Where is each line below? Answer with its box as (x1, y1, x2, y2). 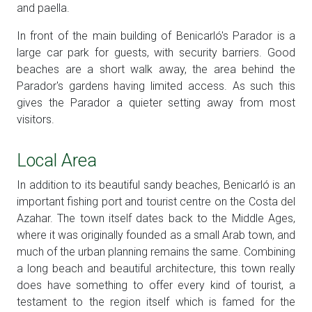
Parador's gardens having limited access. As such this (17, 79, 295, 93)
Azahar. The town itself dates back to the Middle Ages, (17, 212, 295, 226)
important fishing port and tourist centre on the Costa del (17, 195, 295, 209)
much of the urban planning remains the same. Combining (17, 245, 295, 259)
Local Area (17, 150, 97, 171)
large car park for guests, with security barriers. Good (17, 46, 295, 60)
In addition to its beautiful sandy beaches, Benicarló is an (17, 178, 295, 192)
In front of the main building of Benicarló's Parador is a (17, 29, 295, 43)
